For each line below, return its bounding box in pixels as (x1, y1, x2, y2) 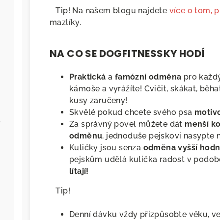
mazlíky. (50, 18, 82, 27)
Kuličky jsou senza (69, 143, 143, 153)
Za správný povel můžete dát (69, 119, 185, 129)
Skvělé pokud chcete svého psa (69, 108, 194, 117)
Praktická (69, 72, 106, 82)
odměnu (69, 131, 103, 141)
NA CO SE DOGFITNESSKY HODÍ (50, 47, 205, 61)
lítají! (69, 166, 89, 176)
